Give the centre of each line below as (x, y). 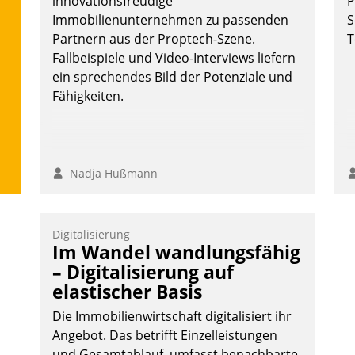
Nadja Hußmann (111, 174)
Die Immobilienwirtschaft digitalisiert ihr (172, 317)
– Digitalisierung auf (143, 272)
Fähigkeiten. (88, 96)
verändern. (85, 31)
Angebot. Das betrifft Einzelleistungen (165, 336)
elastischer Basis (127, 292)
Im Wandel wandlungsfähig (176, 252)
